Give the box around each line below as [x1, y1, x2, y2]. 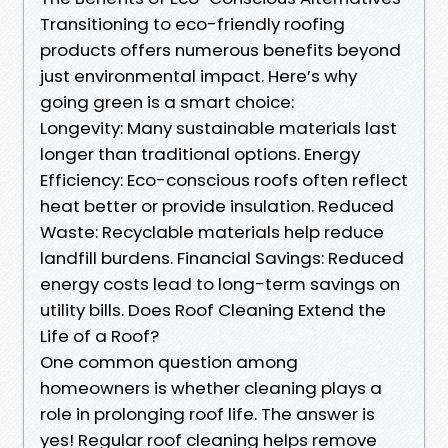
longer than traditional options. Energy [40, 141, 360, 166]
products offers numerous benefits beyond [40, 37, 401, 62]
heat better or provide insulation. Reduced [40, 193, 394, 218]
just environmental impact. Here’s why [40, 63, 357, 88]
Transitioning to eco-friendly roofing [40, 11, 345, 36]
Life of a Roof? [40, 323, 159, 348]
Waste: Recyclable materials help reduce [40, 219, 384, 244]
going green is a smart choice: [40, 89, 294, 114]
